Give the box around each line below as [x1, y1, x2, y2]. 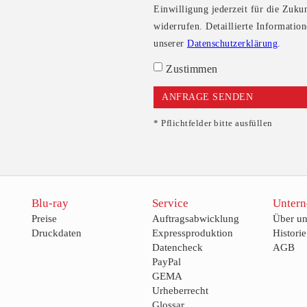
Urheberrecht [151, 285, 208, 296]
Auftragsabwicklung [151, 213, 239, 224]
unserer [153, 38, 187, 49]
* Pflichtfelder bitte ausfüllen [153, 118, 273, 128]
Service [151, 197, 188, 210]
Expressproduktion [151, 228, 233, 238]
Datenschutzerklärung [187, 38, 278, 49]
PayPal [151, 256, 181, 267]
